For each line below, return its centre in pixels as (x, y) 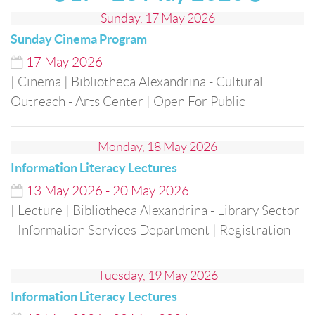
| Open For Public (196, 102)
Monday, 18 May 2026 (157, 147)
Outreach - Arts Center (77, 102)
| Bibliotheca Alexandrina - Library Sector (182, 211)
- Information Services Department (110, 230)
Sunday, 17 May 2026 (157, 18)
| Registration (251, 230)
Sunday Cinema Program (79, 39)
